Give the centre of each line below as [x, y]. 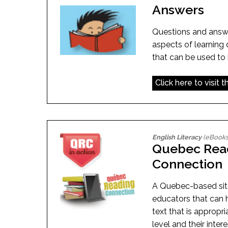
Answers [178, 9]
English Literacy [177, 137]
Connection [188, 164]
